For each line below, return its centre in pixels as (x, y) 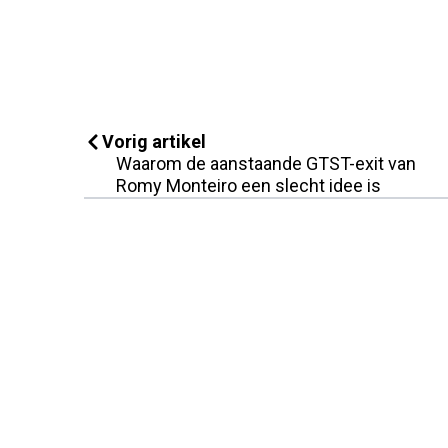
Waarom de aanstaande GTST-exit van (266, 163)
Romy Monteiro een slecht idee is (248, 185)
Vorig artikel (154, 141)
